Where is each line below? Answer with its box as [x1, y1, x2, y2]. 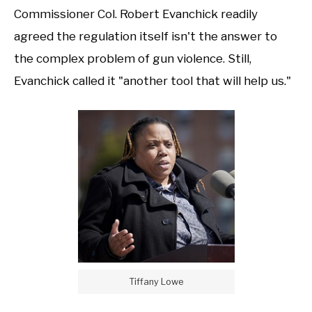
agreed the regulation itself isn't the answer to [14, 29, 277, 44]
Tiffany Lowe [129, 276, 183, 288]
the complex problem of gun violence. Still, [14, 52, 251, 66]
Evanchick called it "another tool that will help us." [14, 74, 291, 88]
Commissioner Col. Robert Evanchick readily [14, 7, 258, 22]
